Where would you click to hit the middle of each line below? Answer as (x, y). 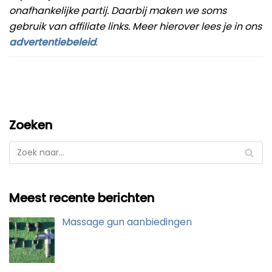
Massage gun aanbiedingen (127, 222)
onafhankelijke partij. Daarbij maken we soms (118, 11)
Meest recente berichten (82, 198)
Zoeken (31, 125)
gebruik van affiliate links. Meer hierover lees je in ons (135, 27)
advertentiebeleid (53, 42)
